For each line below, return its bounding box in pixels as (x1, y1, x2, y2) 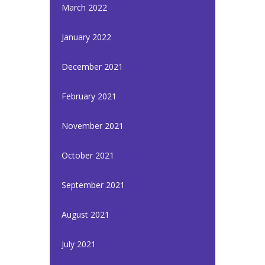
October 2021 (62, 150, 114, 161)
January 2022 (62, 31, 111, 43)
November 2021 (62, 120, 124, 131)
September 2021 (62, 179, 125, 190)
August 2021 (62, 209, 109, 220)
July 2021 (62, 238, 96, 250)
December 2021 (62, 61, 123, 72)
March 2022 (62, 2, 107, 13)
